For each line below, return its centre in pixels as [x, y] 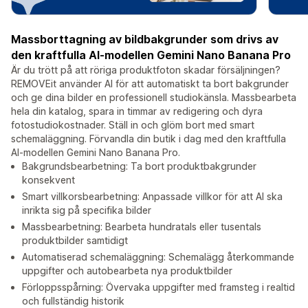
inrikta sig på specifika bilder [87, 210]
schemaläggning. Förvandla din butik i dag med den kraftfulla [148, 139]
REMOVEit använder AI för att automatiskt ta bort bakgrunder [150, 84]
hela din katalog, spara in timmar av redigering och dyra [137, 111]
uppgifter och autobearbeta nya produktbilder [127, 271]
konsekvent [48, 180]
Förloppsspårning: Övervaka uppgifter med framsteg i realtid [158, 287]
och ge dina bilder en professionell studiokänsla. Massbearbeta [154, 98]
